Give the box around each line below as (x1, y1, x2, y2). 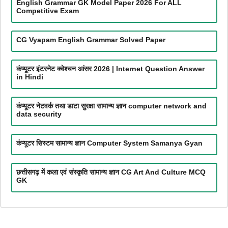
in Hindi (16, 72, 43, 81)
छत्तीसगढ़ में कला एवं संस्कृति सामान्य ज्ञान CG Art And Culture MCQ (16, 167, 206, 176)
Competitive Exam (16, 6, 79, 15)
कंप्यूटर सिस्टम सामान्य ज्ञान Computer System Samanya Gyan (16, 138, 203, 147)
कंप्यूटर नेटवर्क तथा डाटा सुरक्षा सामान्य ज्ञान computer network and (16, 101, 207, 110)
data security (16, 109, 62, 118)
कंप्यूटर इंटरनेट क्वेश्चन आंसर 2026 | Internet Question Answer (16, 64, 205, 73)
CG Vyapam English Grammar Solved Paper (16, 35, 165, 44)
